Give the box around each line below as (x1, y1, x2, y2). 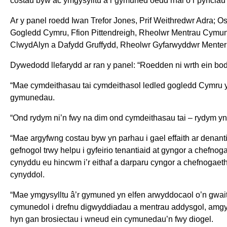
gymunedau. (10, 93, 55, 102)
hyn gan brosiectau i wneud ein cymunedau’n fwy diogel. (10, 215, 213, 224)
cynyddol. (10, 170, 45, 179)
